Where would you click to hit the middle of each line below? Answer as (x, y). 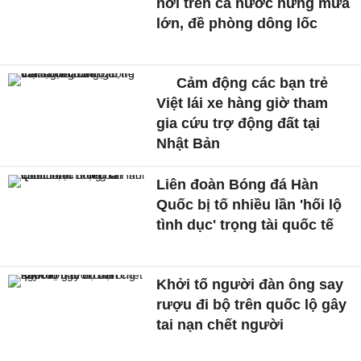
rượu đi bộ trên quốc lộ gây (252, 304)
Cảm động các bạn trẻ (251, 83)
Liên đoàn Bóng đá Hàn (238, 185)
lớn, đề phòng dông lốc (237, 24)
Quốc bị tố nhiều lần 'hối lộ (249, 205)
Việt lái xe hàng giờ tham (243, 104)
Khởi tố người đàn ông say (250, 284)
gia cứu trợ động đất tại (239, 124)
